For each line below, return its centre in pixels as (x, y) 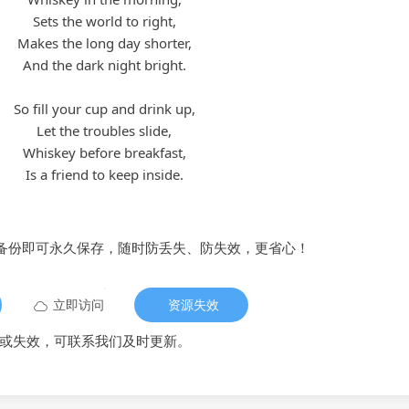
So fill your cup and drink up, (104, 108)
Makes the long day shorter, (104, 42)
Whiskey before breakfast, (104, 152)
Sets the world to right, (104, 21)
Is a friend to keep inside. (104, 174)
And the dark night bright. (104, 64)
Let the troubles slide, (104, 130)
